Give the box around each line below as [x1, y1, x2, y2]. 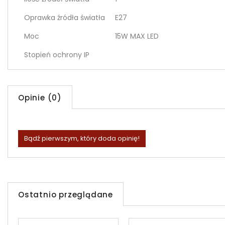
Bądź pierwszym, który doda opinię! [24, 134, 140, 144]
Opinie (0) [18, 92, 62, 103]
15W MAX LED [115, 31, 159, 42]
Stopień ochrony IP [24, 50, 89, 60]
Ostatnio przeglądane [18, 189, 113, 200]
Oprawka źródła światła [24, 13, 105, 23]
